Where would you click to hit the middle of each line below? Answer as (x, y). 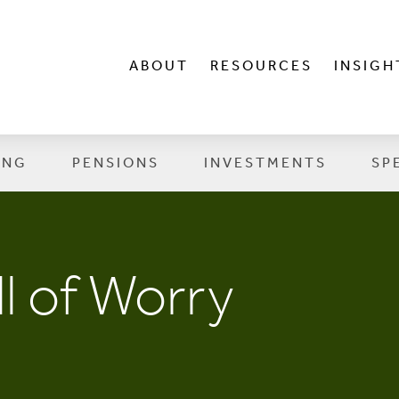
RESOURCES (261, 67)
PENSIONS (115, 164)
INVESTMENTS (265, 164)
